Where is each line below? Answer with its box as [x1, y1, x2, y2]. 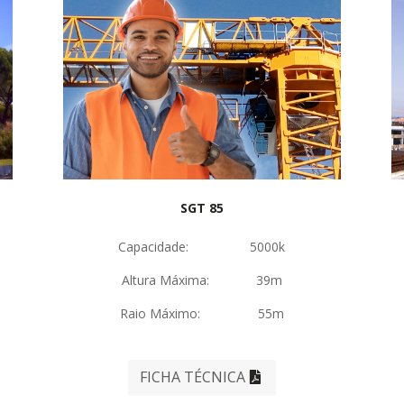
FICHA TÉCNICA [140, 367, 246, 388]
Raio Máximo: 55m [119, 304, 284, 322]
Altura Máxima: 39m [121, 271, 282, 289]
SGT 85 [179, 198, 224, 216]
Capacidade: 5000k [118, 237, 286, 255]
